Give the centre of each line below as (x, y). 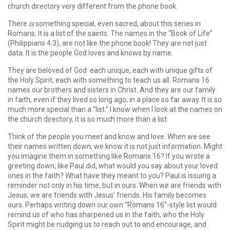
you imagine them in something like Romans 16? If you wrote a (109, 156)
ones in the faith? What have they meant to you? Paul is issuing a (112, 176)
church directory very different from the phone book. (93, 6)
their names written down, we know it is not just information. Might (115, 146)
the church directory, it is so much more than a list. (89, 119)
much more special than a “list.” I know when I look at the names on (115, 109)
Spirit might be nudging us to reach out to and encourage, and (107, 224)
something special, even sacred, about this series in (118, 24)
